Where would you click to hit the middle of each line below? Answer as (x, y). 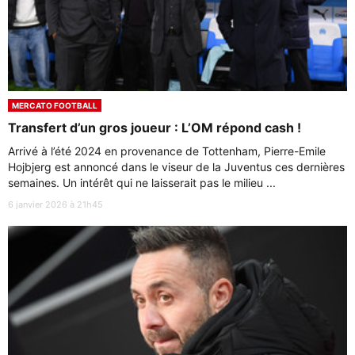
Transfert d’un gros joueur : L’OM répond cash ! (155, 127)
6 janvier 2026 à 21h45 (55, 204)
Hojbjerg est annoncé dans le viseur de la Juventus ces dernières (176, 166)
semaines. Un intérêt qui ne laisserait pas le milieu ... (142, 182)
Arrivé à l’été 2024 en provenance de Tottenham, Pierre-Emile (167, 151)
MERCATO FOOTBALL (55, 105)
